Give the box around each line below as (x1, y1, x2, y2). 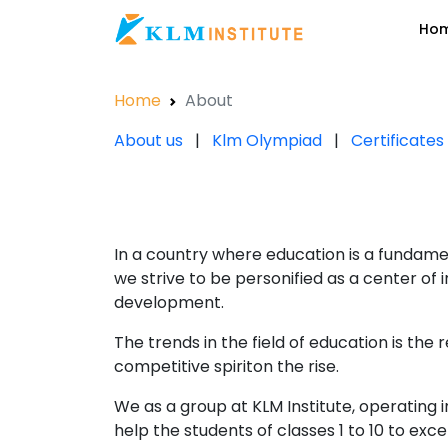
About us (114, 129, 183, 153)
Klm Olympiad (212, 129, 322, 153)
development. (114, 291, 224, 315)
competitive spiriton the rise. (114, 355, 339, 379)
